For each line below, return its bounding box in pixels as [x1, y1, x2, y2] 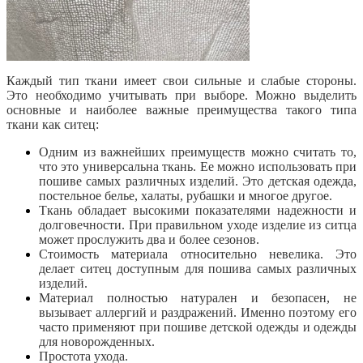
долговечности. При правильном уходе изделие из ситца [39, 217, 357, 232]
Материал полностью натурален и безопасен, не [39, 290, 357, 305]
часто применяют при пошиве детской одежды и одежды [39, 319, 357, 334]
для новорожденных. [39, 334, 155, 348]
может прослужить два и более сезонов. [39, 232, 259, 246]
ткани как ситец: [6, 117, 99, 131]
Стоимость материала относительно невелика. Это [39, 246, 357, 261]
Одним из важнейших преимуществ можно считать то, [39, 144, 357, 159]
